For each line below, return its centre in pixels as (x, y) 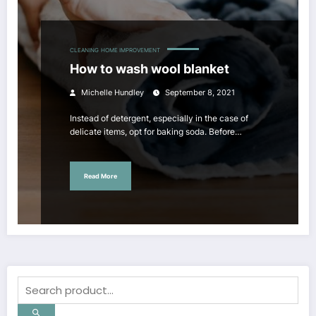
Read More (101, 176)
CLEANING (84, 51)
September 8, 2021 (200, 93)
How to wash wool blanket (150, 69)
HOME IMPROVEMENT (130, 51)
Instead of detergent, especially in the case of (159, 119)
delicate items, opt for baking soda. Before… (156, 132)
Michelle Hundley (113, 93)
